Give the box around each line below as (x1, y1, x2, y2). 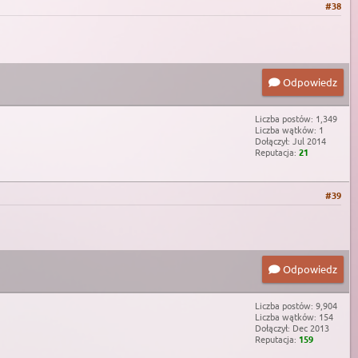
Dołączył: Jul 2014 (255, 133, 326, 147)
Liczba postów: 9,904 (255, 298, 337, 312)
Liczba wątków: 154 (255, 309, 333, 323)
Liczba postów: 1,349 (255, 111, 337, 125)
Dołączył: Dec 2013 (255, 320, 329, 334)
